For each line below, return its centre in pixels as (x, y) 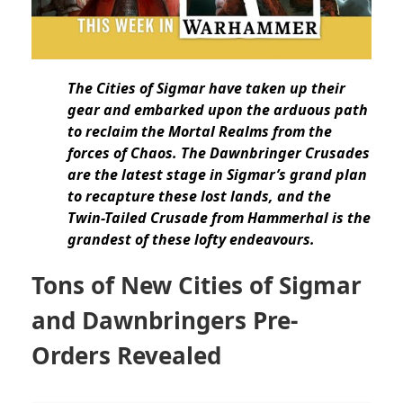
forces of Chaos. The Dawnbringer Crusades (219, 153)
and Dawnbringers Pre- (165, 321)
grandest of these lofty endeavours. (193, 240)
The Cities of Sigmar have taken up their (206, 89)
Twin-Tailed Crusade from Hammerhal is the (219, 218)
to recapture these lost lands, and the (199, 197)
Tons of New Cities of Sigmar (197, 286)
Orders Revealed (126, 356)
